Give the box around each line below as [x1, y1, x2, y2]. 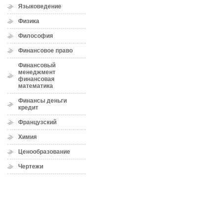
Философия [18, 32, 53, 39]
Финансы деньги [18, 97, 67, 104]
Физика [18, 18, 39, 25]
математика [18, 82, 53, 89]
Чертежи [18, 163, 43, 170]
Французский [18, 119, 56, 126]
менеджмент [18, 69, 55, 76]
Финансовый [18, 62, 55, 69]
